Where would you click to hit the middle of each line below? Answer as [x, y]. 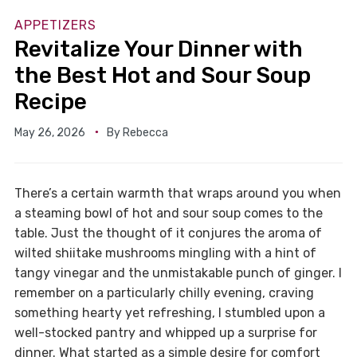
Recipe [50, 101]
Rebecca [145, 132]
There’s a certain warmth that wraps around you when [177, 193]
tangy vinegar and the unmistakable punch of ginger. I [178, 273]
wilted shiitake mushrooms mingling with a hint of [165, 253]
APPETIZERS [55, 25]
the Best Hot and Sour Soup [162, 75]
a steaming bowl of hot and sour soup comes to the [168, 213]
